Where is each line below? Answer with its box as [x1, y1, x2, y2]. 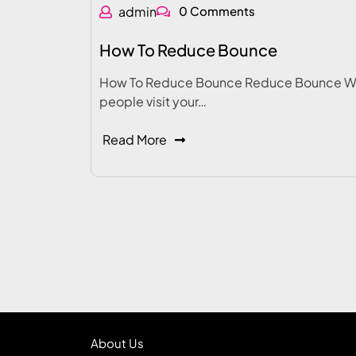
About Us [91, 335, 144, 350]
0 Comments [176, 3, 255, 18]
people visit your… [99, 93, 207, 110]
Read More [103, 131, 167, 148]
